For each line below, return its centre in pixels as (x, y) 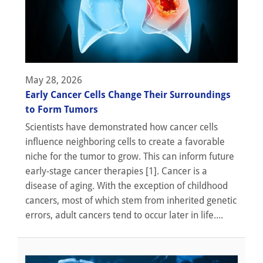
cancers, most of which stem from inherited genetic (131, 201)
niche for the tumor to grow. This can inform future (130, 157)
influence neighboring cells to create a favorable (125, 142)
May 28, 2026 (54, 80)
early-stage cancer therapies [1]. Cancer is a (116, 171)
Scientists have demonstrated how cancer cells (122, 127)
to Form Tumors (62, 110)
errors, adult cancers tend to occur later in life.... (124, 215)
